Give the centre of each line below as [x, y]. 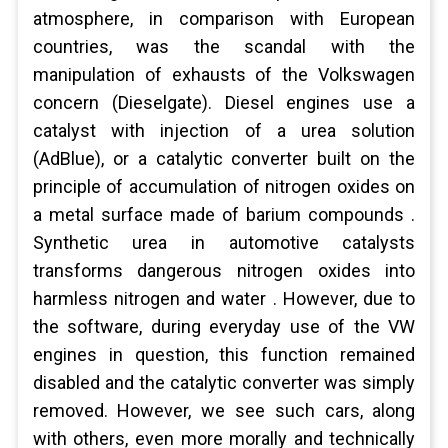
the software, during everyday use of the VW [224, 326]
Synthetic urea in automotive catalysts [224, 242]
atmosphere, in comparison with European [224, 18]
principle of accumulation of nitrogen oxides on [224, 186]
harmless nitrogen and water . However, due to [224, 298]
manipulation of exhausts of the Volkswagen [224, 74]
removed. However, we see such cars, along [224, 410]
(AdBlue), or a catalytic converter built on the [224, 158]
